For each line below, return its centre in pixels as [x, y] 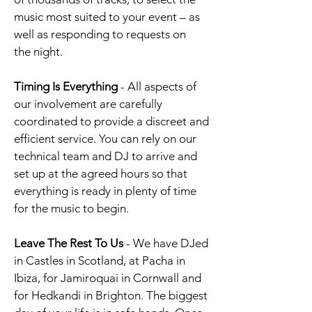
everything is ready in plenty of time [105, 191]
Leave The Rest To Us [69, 243]
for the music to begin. [71, 208]
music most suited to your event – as [107, 17]
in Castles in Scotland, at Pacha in [100, 260]
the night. [38, 52]
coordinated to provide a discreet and [111, 121]
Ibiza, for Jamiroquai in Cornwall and [108, 278]
